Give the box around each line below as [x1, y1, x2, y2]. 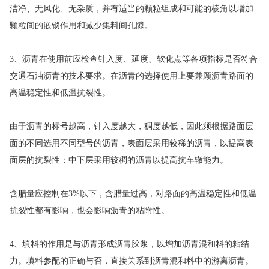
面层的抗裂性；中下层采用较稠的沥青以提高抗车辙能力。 [9, 156, 228, 165]
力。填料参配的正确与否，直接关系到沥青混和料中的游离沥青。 [9, 256, 253, 265]
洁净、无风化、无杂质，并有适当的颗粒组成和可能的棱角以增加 [9, 4, 253, 13]
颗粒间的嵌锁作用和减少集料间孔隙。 [9, 21, 153, 30]
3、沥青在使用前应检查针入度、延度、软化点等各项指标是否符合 [9, 55, 258, 64]
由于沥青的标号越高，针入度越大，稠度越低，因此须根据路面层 [9, 122, 253, 131]
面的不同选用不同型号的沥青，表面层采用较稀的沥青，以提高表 [9, 139, 253, 148]
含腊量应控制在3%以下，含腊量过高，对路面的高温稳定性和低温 [9, 189, 256, 198]
